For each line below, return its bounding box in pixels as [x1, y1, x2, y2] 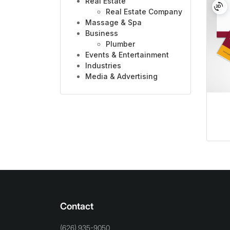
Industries [85, 61, 121, 70]
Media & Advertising [85, 72, 158, 81]
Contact [60, 200, 93, 212]
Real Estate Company [106, 7, 182, 16]
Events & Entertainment [85, 50, 169, 60]
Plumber [106, 40, 135, 49]
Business [85, 29, 118, 38]
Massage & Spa [85, 18, 142, 27]
